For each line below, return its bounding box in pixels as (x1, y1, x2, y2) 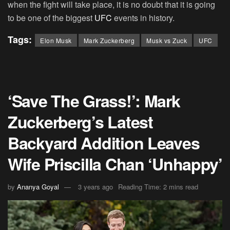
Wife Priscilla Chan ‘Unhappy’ (8, 152, 222, 176)
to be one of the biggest (8, 12, 94, 24)
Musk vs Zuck (146, 36, 187, 45)
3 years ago (78, 182, 113, 192)
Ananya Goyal (17, 182, 59, 192)
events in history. (112, 12, 175, 24)
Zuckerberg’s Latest (8, 110, 153, 134)
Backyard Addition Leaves (8, 131, 200, 155)
